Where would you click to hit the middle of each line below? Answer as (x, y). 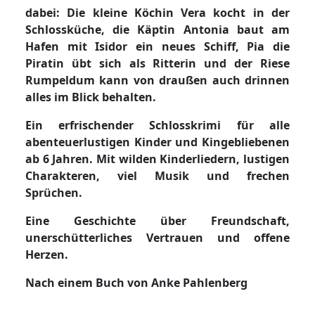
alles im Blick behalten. (91, 97)
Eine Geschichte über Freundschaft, (157, 220)
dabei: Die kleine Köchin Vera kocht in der (157, 12)
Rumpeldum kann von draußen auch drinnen (157, 80)
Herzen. (47, 254)
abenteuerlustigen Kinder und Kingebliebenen (157, 142)
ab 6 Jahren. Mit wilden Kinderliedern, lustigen (157, 159)
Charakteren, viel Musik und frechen (157, 175)
